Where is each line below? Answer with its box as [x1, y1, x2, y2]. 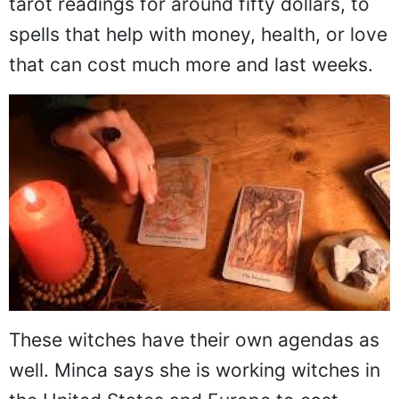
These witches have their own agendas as [9, 328, 379, 351]
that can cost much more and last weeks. [9, 53, 373, 77]
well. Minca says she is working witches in [9, 358, 380, 381]
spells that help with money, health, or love [9, 23, 387, 46]
